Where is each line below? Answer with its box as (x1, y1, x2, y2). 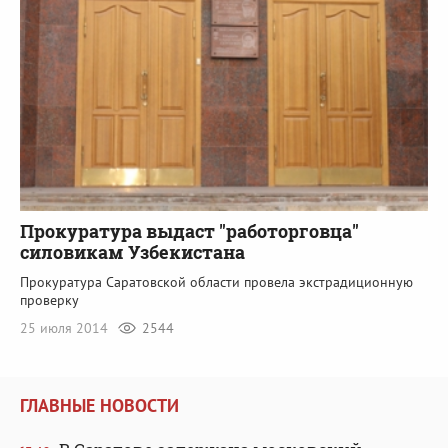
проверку (20, 290, 79, 309)
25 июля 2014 (20, 318, 112, 337)
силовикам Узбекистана (20, 239, 245, 264)
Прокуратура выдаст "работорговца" (20, 218, 359, 243)
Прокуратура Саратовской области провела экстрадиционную (20, 272, 413, 291)
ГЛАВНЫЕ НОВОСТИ (20, 393, 179, 417)
